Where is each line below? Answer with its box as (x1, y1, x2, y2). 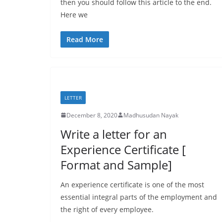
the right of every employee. (60, 204, 154, 214)
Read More (66, 34, 103, 44)
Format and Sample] (60, 156, 172, 173)
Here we (60, 9, 88, 19)
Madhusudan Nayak (123, 111, 178, 119)
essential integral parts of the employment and (60, 192, 217, 202)
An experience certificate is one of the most (60, 179, 204, 189)
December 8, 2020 (66, 111, 117, 119)
